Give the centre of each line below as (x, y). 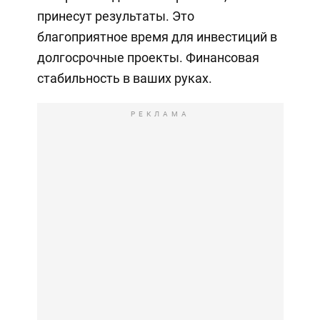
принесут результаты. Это (115, 16)
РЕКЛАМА (160, 114)
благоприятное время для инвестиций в (157, 37)
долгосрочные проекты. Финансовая (148, 58)
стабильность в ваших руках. (124, 79)
